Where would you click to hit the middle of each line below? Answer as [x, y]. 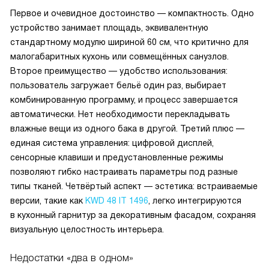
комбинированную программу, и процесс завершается [124, 100]
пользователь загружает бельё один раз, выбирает [118, 85]
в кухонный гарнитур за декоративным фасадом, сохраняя [133, 215]
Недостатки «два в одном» [72, 258]
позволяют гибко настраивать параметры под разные [124, 172]
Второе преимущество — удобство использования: [119, 71]
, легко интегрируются [195, 201]
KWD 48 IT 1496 [117, 201]
